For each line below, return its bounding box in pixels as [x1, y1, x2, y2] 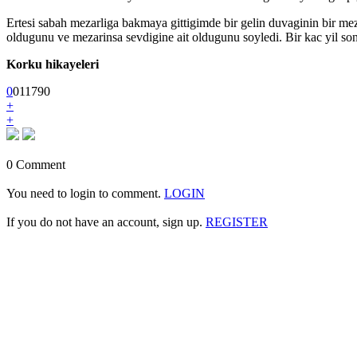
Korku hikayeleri [6, 57, 99, 71]
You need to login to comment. [6, 186, 164, 200]
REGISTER [206, 215, 268, 229]
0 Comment [6, 158, 65, 171]
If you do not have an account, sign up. [6, 215, 206, 229]
